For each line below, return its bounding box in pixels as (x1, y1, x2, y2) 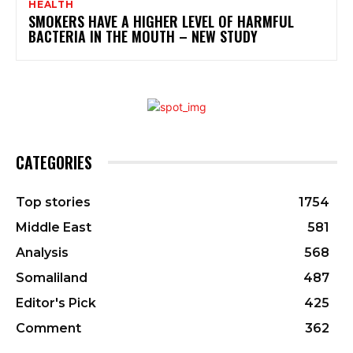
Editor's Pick (16, 295, 96, 310)
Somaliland (16, 269, 87, 285)
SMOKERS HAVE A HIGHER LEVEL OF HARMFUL (28, 10, 294, 32)
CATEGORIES (16, 150, 92, 174)
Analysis (16, 244, 69, 260)
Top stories (16, 194, 91, 210)
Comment (16, 320, 81, 336)
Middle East (16, 219, 91, 235)
